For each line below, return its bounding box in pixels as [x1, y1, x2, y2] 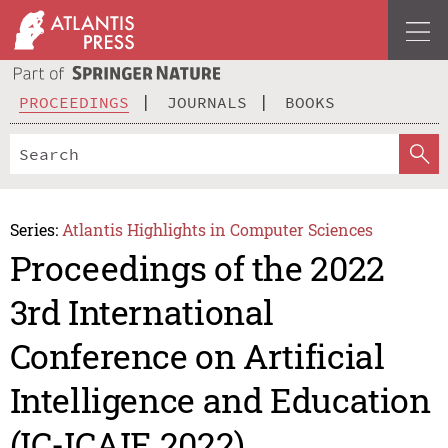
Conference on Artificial [9, 333, 385, 379]
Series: [9, 218, 58, 240]
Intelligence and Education [9, 377, 431, 423]
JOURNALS [167, 91, 247, 112]
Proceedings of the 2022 [9, 245, 385, 291]
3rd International [9, 289, 275, 335]
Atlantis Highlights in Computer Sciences [62, 218, 374, 240]
